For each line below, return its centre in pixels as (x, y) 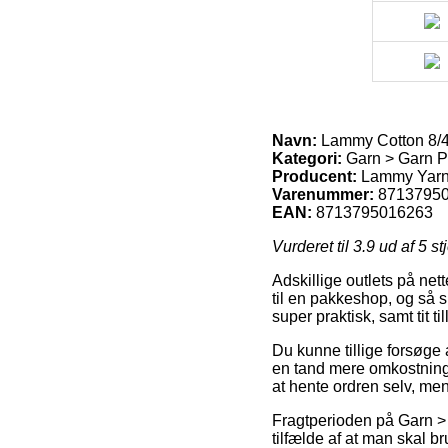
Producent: (314, 176)
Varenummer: (323, 194)
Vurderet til (312, 246)
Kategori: (307, 158)
